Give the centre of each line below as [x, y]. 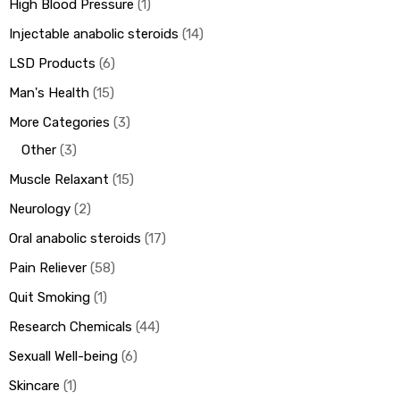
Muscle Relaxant [59, 180]
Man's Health [49, 93]
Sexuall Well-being [63, 357]
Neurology [40, 209]
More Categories [59, 123]
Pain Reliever [48, 268]
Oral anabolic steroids [75, 239]
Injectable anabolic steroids [94, 34]
